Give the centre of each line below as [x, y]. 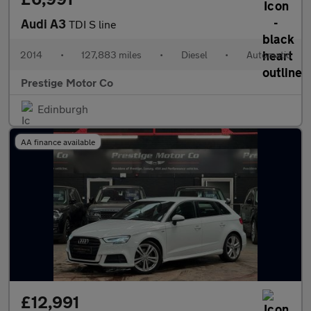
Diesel [194, 54]
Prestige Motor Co [67, 82]
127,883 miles [112, 54]
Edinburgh [63, 109]
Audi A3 [45, 24]
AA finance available [58, 142]
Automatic [268, 54]
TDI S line [93, 24]
